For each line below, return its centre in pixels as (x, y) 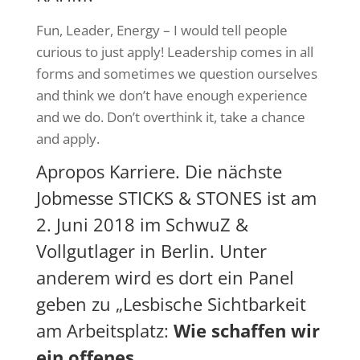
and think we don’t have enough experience (172, 96)
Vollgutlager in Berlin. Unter (151, 250)
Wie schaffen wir (246, 330)
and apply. (67, 139)
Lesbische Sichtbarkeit (214, 303)
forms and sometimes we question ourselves (176, 74)
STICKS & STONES (190, 197)
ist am (289, 197)
